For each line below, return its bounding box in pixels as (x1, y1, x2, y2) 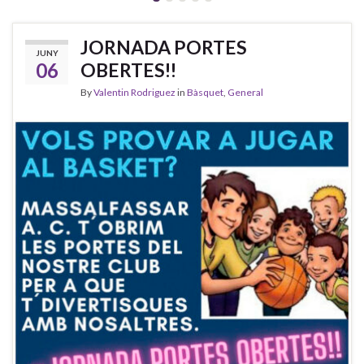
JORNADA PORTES (80, 35, 247, 58)
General (227, 85, 263, 98)
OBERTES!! (80, 58, 176, 81)
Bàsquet (187, 85, 223, 98)
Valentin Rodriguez (93, 85, 175, 98)
